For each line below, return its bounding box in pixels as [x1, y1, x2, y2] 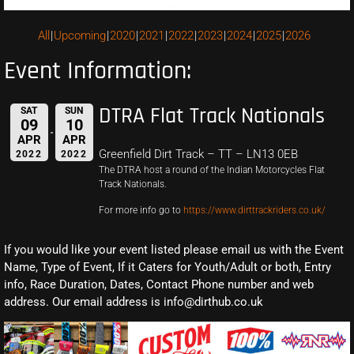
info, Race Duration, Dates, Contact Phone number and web [4, 277, 314, 292]
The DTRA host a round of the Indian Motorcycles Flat [99, 164, 325, 176]
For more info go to [99, 204, 183, 216]
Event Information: [4, 54, 191, 87]
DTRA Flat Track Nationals [99, 102, 325, 131]
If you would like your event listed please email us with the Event [4, 242, 344, 257]
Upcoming [54, 28, 106, 43]
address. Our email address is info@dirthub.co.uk [4, 294, 263, 309]
